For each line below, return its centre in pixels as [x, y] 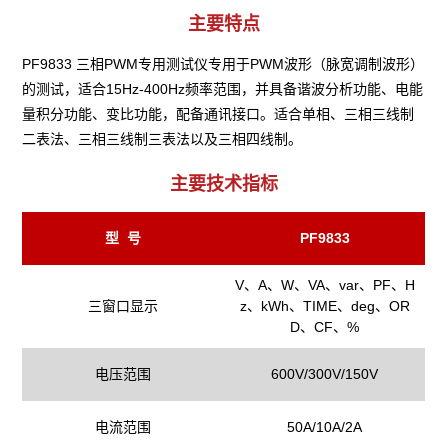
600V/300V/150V [325, 374]
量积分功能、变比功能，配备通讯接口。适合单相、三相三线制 [218, 114]
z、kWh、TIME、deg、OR [324, 306]
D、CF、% [325, 327]
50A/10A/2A [325, 427]
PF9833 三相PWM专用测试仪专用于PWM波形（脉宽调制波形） [223, 64]
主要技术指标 [224, 184]
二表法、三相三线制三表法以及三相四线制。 [162, 139]
